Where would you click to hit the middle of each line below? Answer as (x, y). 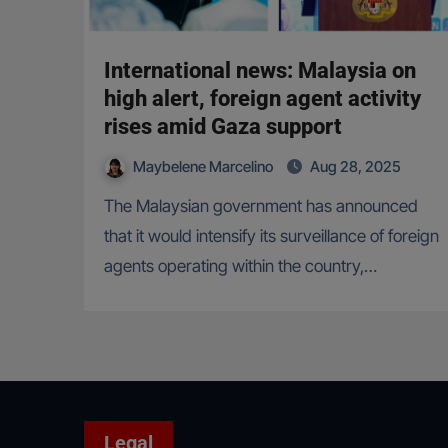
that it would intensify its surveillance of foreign (271, 236)
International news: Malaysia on (260, 71)
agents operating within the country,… (240, 266)
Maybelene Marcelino (204, 167)
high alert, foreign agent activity (262, 99)
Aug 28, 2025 (355, 167)
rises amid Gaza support (223, 127)
